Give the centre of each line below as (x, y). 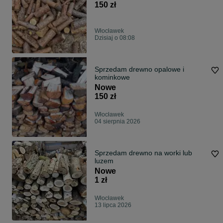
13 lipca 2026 (113, 205)
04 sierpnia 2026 (117, 122)
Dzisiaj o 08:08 (115, 38)
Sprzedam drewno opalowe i (139, 69)
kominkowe (112, 77)
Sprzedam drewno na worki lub (143, 153)
